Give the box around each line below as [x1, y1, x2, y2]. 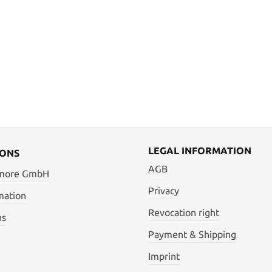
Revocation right [148, 206, 219, 218]
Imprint [148, 250, 180, 262]
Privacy [148, 185, 179, 196]
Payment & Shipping [148, 228, 236, 240]
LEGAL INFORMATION [148, 144, 251, 156]
